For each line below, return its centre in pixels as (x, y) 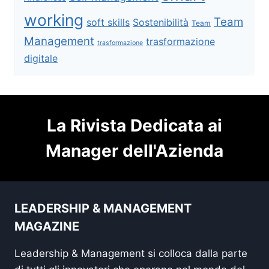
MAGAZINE (47, 226)
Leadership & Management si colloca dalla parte (131, 253)
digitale (41, 58)
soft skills (108, 22)
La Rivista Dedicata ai (134, 125)
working (54, 20)
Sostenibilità (161, 22)
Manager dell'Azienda (134, 150)
